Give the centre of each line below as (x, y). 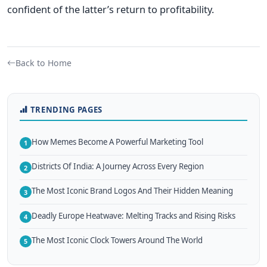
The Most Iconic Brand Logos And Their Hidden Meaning (132, 191)
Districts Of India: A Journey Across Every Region (118, 167)
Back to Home (44, 63)
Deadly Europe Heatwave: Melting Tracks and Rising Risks (133, 215)
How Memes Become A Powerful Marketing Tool (117, 142)
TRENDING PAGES (66, 109)
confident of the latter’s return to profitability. (111, 9)
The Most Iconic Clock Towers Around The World (117, 240)
